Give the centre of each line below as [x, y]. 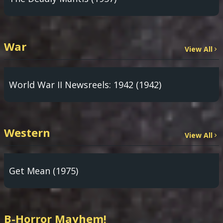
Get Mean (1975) [44, 171]
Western [27, 132]
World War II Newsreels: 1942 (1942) [85, 85]
